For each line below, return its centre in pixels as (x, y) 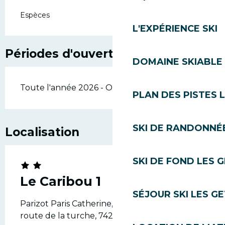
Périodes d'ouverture (70, 54)
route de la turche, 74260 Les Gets (89, 216)
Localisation (42, 132)
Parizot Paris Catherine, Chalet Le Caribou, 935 (113, 204)
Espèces (35, 15)
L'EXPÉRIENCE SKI (175, 29)
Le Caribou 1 (61, 181)
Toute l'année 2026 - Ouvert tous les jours (105, 88)
